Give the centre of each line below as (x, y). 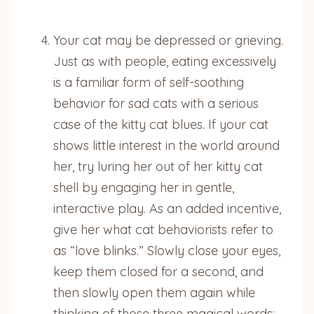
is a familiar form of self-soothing (149, 82)
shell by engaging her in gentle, (144, 187)
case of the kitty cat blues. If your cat (161, 124)
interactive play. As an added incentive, (167, 208)
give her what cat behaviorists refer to (163, 229)
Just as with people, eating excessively (165, 61)
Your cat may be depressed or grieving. (168, 40)
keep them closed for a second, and (158, 271)
